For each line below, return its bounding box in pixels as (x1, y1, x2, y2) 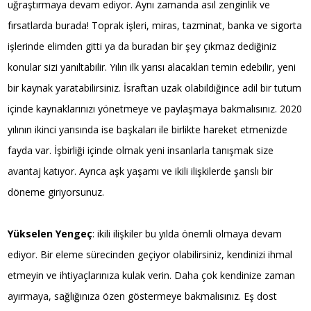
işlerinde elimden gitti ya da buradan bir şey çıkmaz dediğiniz (8, 39, 277, 53)
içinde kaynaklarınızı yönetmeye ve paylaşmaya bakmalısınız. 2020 (8, 101, 303, 115)
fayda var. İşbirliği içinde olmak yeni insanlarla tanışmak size (8, 143, 274, 157)
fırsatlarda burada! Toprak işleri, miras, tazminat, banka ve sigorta (8, 18, 303, 32)
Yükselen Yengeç (8, 226, 93, 240)
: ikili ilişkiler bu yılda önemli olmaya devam (92, 226, 283, 240)
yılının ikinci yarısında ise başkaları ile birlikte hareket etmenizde (8, 122, 288, 136)
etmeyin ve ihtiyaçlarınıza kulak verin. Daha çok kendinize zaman (8, 268, 296, 282)
